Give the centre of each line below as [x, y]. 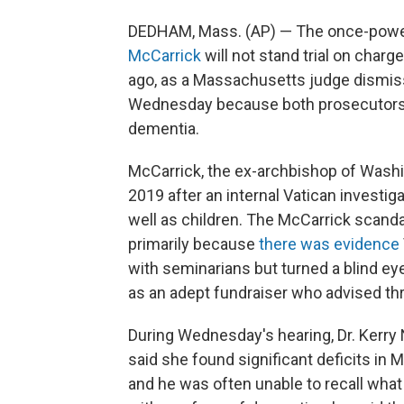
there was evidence [329, 244]
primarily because [193, 244]
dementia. [164, 129]
